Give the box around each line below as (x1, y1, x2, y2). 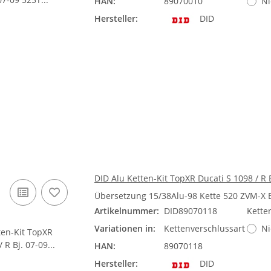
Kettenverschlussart (164, 223, 245, 234)
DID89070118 (164, 205, 217, 217)
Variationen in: (94, 223, 155, 234)
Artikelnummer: (94, 205, 159, 217)
